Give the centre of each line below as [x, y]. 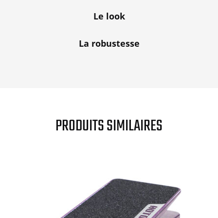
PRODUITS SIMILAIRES [109, 126]
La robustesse [109, 43]
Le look [109, 16]
